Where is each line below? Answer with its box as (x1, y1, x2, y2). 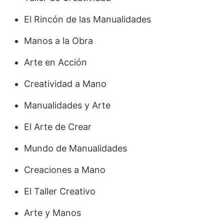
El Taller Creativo (24, 185, 95, 196)
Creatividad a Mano (24, 78, 106, 89)
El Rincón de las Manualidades (24, 13, 151, 24)
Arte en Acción (24, 56, 87, 67)
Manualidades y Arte (24, 99, 110, 110)
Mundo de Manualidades (24, 142, 127, 153)
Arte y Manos (24, 207, 81, 218)
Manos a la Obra (24, 35, 93, 46)
